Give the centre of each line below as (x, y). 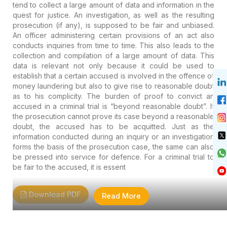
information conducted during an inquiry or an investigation (113, 136)
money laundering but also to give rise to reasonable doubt (113, 86)
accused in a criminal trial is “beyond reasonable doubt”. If (113, 106)
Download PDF (53, 194)
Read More (121, 196)
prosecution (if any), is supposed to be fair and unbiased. (113, 25)
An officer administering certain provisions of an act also (113, 35)
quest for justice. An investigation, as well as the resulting (113, 15)
